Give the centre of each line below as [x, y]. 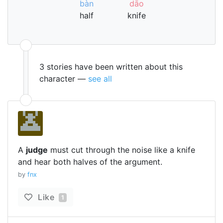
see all [100, 79]
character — [64, 79]
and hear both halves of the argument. [90, 162]
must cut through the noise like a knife [121, 150]
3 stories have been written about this [111, 67]
